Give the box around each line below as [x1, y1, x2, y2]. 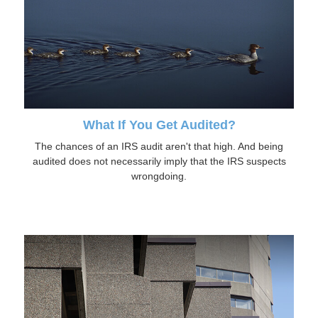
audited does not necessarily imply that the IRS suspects [32, 155, 286, 167]
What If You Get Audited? [82, 117, 236, 132]
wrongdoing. [131, 170, 187, 182]
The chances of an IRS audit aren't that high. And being [35, 140, 283, 152]
